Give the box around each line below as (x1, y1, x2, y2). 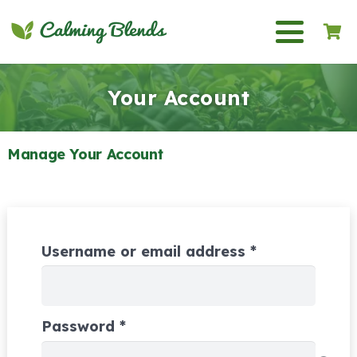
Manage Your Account (7, 145, 163, 163)
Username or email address (41, 242, 250, 261)
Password (41, 317, 120, 336)
